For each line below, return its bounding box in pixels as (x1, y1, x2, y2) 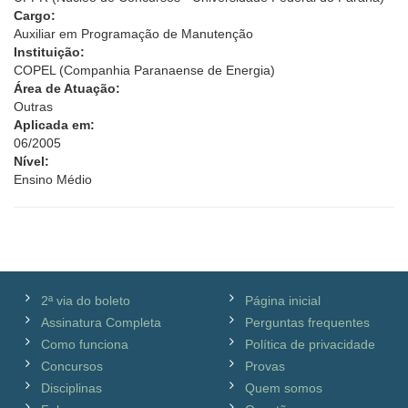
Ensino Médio (14, 172, 92, 187)
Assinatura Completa (41, 315, 161, 330)
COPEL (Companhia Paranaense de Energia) (14, 63, 275, 77)
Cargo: (14, 8, 56, 23)
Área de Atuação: (14, 81, 120, 96)
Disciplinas (41, 381, 102, 395)
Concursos (41, 359, 103, 373)
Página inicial (245, 293, 321, 308)
